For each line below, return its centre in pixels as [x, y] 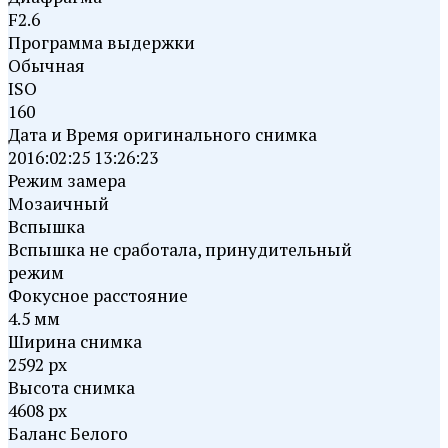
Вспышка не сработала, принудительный [180, 249]
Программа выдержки [101, 42]
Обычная [48, 65]
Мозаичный [60, 203]
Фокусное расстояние [98, 295]
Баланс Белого [68, 433]
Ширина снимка [75, 341]
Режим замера [67, 180]
